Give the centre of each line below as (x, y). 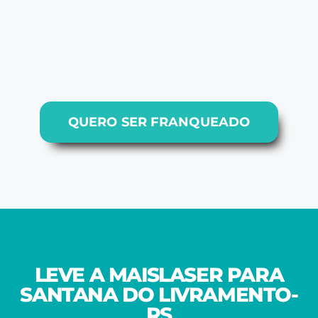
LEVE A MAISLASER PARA (159, 275)
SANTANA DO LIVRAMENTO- (159, 295)
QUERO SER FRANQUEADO (159, 122)
